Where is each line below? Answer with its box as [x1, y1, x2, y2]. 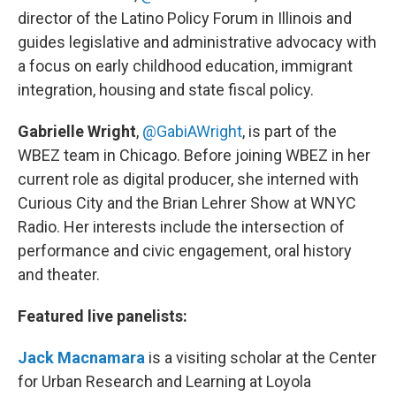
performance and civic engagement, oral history [18, 240, 352, 260]
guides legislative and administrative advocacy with [18, 32, 377, 51]
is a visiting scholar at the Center [145, 347, 377, 367]
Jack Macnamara [18, 347, 145, 367]
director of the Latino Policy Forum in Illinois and [18, 8, 352, 27]
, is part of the [242, 121, 337, 141]
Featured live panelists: [18, 306, 187, 325]
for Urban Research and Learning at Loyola [18, 371, 311, 391]
